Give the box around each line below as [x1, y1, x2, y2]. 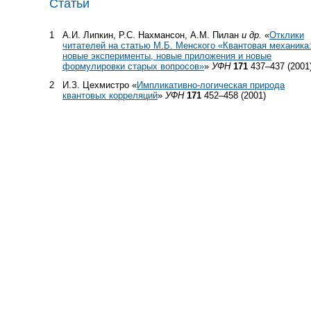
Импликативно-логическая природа [137, 80, 285, 90]
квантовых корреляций [62, 90, 158, 101]
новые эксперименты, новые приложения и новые [62, 51, 271, 61]
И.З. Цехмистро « [62, 80, 137, 90]
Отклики [269, 30, 304, 40]
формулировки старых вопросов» [62, 61, 204, 72]
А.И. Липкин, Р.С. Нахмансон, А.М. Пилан [62, 30, 242, 40]
